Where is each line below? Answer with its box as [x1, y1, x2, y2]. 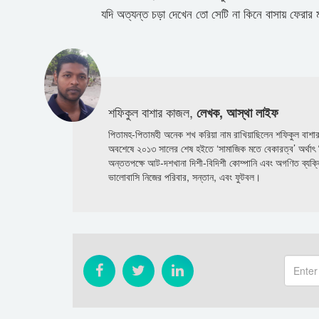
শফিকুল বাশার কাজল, [108, 102, 197, 121]
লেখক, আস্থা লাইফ [197, 103, 278, 122]
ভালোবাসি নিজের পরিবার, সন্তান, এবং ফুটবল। [108, 169, 261, 184]
